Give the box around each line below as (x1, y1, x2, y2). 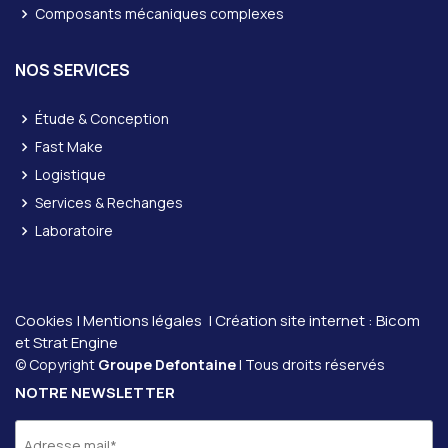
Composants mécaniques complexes (35, 4, 284, 23)
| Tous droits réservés (236, 355, 385, 374)
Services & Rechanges (35, 193, 183, 212)
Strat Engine (33, 332, 118, 353)
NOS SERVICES (15, 59, 130, 81)
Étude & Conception (35, 109, 169, 128)
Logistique (35, 165, 106, 184)
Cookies (15, 310, 73, 331)
